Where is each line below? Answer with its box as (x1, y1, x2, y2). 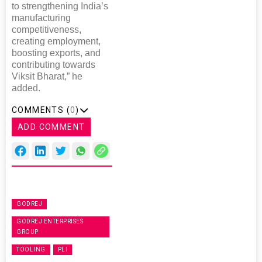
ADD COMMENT (18, 122, 85, 132)
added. (12, 83, 40, 94)
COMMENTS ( (12, 105, 70, 115)
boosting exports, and (12, 48, 101, 58)
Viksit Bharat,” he (12, 71, 82, 82)
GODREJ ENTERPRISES (16, 218, 83, 225)
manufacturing (12, 13, 71, 23)
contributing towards (12, 60, 95, 70)
